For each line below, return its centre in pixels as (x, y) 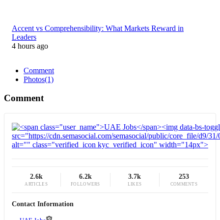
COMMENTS (184, 184)
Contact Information (43, 204)
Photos (34, 79)
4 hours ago (30, 46)
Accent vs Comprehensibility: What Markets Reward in (98, 28)
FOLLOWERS (85, 184)
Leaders (24, 37)
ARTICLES (36, 184)
